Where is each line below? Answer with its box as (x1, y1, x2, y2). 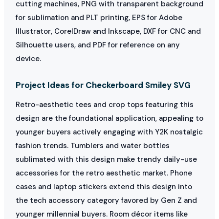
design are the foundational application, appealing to (16, 113, 203, 123)
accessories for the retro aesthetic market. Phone (16, 168, 192, 178)
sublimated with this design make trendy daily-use (16, 154, 197, 164)
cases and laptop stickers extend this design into (16, 181, 192, 192)
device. (16, 53, 41, 64)
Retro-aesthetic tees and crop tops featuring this (16, 99, 194, 109)
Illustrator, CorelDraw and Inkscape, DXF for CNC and (16, 26, 201, 36)
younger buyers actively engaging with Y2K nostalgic (16, 127, 203, 137)
